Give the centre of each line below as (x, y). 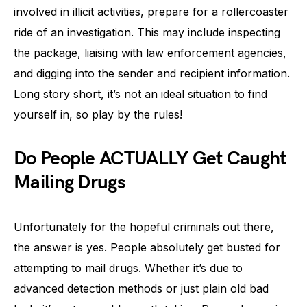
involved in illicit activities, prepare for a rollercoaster (151, 12)
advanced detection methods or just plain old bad (141, 288)
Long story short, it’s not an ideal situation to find (140, 94)
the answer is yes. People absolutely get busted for (147, 247)
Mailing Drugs (69, 183)
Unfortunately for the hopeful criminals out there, (144, 227)
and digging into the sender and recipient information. (152, 73)
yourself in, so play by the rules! (98, 114)
